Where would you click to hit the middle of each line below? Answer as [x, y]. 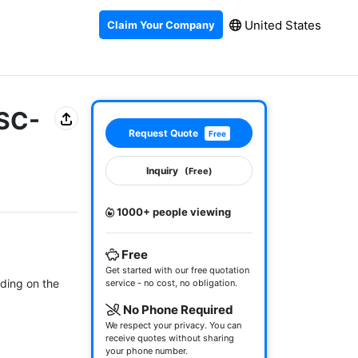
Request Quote [163, 133]
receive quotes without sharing [170, 338]
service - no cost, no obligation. [171, 283]
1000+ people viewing [173, 212]
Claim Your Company [161, 24]
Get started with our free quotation [177, 270]
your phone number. [147, 351]
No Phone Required [177, 310]
